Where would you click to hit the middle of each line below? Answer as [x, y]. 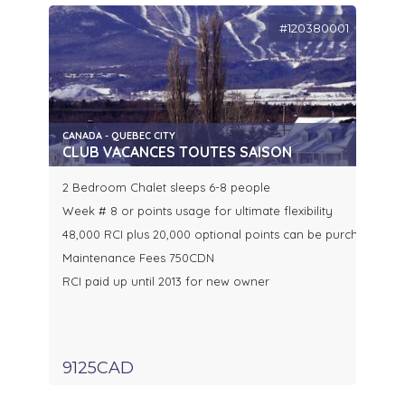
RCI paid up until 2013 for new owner [166, 282]
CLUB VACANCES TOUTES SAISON [177, 152]
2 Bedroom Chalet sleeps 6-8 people [166, 188]
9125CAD [98, 368]
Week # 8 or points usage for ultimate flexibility [198, 211]
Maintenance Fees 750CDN [138, 258]
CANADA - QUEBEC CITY [119, 136]
